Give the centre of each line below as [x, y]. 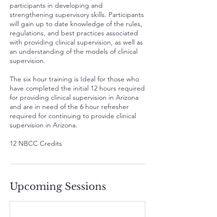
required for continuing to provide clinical [73, 116]
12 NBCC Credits [36, 143]
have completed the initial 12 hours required [77, 88]
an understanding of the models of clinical [74, 51]
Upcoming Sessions [58, 186]
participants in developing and [56, 5]
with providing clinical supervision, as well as [76, 42]
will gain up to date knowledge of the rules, [76, 24]
